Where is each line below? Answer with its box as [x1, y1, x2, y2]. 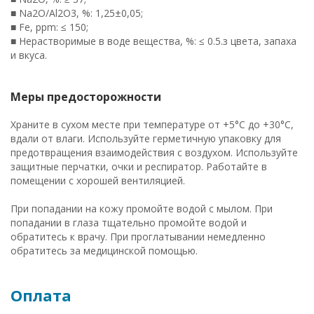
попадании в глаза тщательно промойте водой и [11, 216, 247, 229]
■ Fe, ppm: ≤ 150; [11, 20, 88, 34]
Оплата [11, 285, 71, 306]
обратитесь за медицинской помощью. [11, 244, 198, 257]
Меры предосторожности [11, 89, 161, 104]
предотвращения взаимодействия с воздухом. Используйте [11, 146, 298, 159]
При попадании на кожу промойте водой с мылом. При [11, 202, 273, 215]
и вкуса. [11, 48, 47, 62]
